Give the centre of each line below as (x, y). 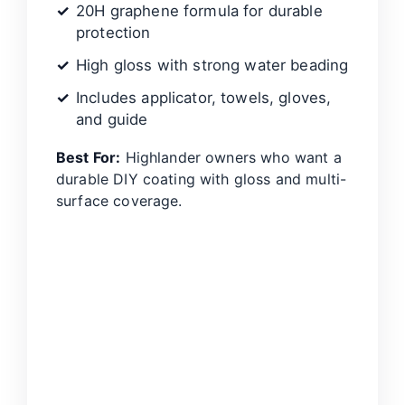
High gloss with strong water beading (212, 66)
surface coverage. (119, 201)
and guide (112, 120)
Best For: (89, 158)
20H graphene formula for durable (199, 11)
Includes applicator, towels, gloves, (204, 98)
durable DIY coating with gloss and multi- (202, 179)
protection (113, 33)
